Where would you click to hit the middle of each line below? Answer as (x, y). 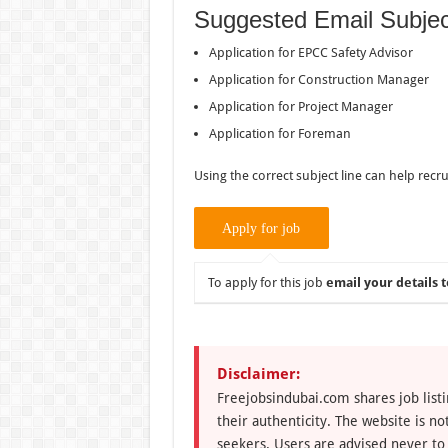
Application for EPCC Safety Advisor (310, 52)
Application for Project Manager (300, 106)
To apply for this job (266, 282)
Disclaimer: (258, 373)
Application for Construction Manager (318, 79)
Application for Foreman (279, 133)
